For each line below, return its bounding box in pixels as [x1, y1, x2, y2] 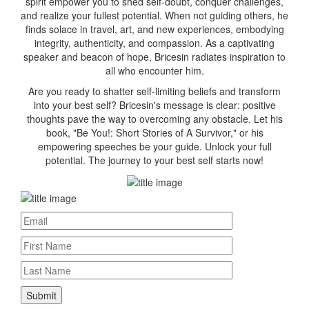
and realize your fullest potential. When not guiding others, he [21, 8, 288, 22]
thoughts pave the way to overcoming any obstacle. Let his [26, 111, 283, 126]
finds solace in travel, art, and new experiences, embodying [25, 21, 284, 36]
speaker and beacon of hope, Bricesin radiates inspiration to [23, 49, 286, 63]
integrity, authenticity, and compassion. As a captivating [34, 35, 275, 50]
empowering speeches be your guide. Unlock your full [37, 139, 272, 153]
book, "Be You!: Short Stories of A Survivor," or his [46, 125, 263, 139]
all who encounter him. [105, 63, 204, 77]
